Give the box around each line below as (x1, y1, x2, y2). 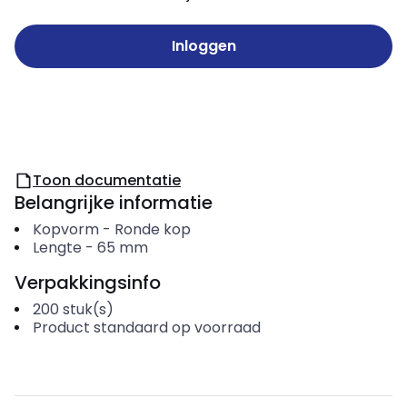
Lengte (32, 237, 82, 258)
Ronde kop (114, 219, 191, 240)
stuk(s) (62, 299, 114, 320)
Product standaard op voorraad (32, 317, 261, 338)
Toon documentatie (33, 170, 181, 191)
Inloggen (171, 35, 236, 56)
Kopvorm (32, 219, 99, 240)
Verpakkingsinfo (15, 270, 161, 295)
